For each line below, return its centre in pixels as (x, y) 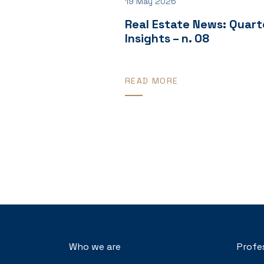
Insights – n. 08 (167, 38)
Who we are (95, 246)
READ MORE (152, 80)
